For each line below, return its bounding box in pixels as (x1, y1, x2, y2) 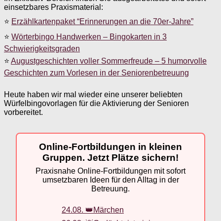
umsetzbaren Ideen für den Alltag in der (42, 176, 179, 184)
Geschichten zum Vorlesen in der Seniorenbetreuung (4, 68, 189, 77)
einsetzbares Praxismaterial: (4, 2, 103, 11)
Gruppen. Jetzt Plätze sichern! (42, 152, 179, 163)
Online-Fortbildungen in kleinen (39, 141, 182, 152)
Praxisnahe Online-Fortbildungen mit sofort (36, 167, 185, 176)
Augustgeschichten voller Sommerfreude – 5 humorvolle (11, 56, 207, 65)
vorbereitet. (4, 108, 43, 116)
